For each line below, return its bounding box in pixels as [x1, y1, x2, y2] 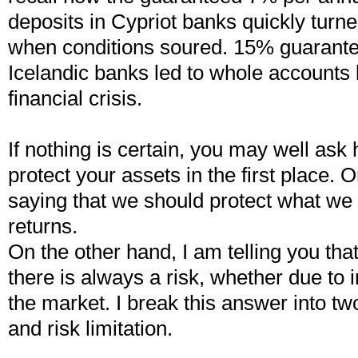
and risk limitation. [8, 317, 173, 340]
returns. [8, 215, 78, 237]
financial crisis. [8, 87, 142, 109]
